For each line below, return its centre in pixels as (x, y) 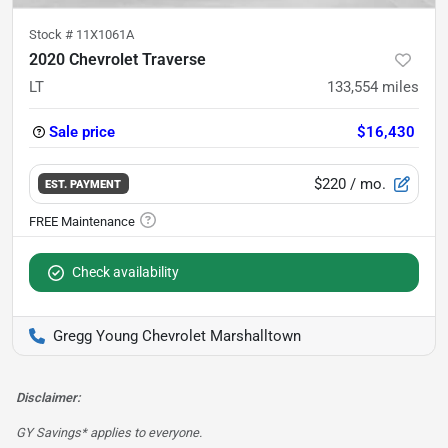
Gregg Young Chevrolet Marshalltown (177, 335)
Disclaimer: (48, 397)
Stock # (52, 34)
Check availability (125, 271)
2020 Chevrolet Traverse (117, 59)
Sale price (82, 131)
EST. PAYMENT (83, 184)
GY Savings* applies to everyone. (109, 432)
